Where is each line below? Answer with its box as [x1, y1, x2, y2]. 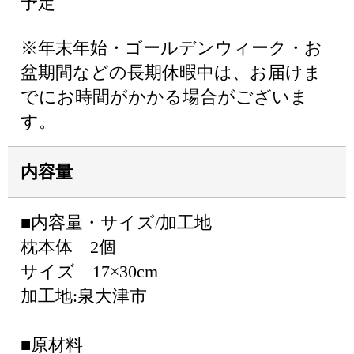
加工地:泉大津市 [21, 286, 147, 306]
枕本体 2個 [21, 237, 116, 257]
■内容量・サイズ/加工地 [21, 213, 212, 232]
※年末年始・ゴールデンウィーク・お [21, 38, 322, 58]
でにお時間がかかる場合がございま [21, 87, 308, 107]
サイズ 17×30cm [21, 262, 158, 281]
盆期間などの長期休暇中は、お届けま [21, 62, 322, 82]
